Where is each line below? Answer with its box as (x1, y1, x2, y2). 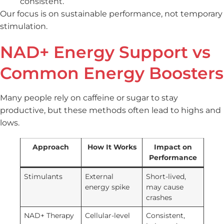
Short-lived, (146, 171, 186, 181)
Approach (32, 142, 69, 151)
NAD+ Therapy (24, 210, 74, 220)
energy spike (85, 182, 130, 191)
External (85, 171, 114, 181)
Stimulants (24, 171, 63, 181)
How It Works (87, 142, 136, 151)
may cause (146, 182, 184, 191)
